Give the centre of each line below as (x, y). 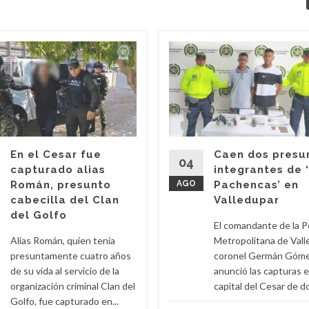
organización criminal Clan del (73, 286)
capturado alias (58, 169)
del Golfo (39, 215)
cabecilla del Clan (65, 200)
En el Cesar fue (56, 154)
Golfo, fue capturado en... (64, 301)
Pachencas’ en (256, 185)
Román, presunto (61, 185)
